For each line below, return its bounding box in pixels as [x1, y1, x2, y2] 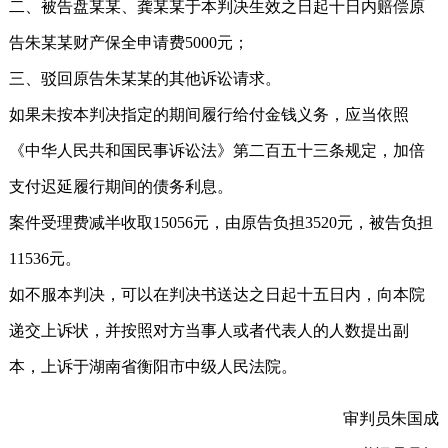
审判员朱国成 [343, 409, 439, 427]
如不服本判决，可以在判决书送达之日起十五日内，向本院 [9, 285, 425, 303]
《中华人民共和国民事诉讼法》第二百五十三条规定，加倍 [9, 141, 425, 159]
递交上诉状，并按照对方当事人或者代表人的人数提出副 [9, 321, 409, 339]
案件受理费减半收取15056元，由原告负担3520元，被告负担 [9, 213, 433, 231]
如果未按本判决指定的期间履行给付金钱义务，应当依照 [9, 105, 409, 123]
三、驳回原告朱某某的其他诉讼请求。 [9, 69, 281, 87]
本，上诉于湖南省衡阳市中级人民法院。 [9, 357, 297, 375]
